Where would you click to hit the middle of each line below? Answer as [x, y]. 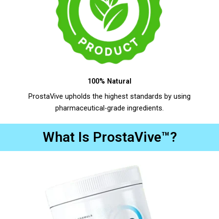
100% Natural [109, 81]
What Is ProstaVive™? [109, 137]
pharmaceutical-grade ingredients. [109, 108]
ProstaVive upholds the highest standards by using [109, 97]
